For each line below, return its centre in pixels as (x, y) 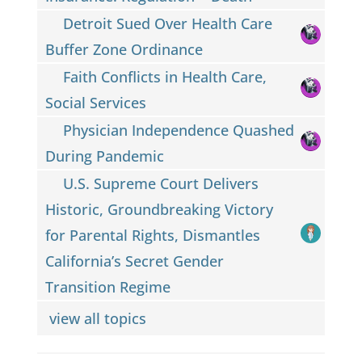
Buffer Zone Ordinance (124, 49)
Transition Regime (107, 286)
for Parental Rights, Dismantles (152, 235)
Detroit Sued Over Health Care (168, 23)
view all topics (99, 318)
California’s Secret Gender (134, 261)
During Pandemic (104, 156)
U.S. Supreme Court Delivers (161, 183)
